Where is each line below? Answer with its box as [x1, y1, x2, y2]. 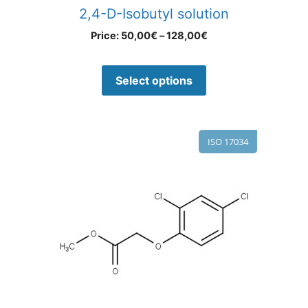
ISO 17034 [208, 135, 248, 148]
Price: [91, 30, 121, 43]
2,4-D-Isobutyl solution [79, 5, 229, 23]
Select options [115, 74, 192, 88]
